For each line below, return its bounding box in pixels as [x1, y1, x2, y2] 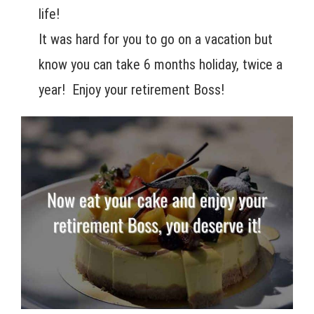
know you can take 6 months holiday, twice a [39, 56, 282, 74]
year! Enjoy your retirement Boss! [39, 81, 224, 99]
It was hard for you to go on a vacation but [39, 31, 273, 48]
